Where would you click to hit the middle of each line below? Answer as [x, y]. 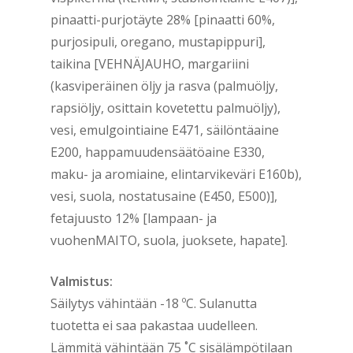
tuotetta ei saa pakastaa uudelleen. [154, 325]
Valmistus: [82, 281]
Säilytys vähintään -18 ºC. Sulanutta [154, 303]
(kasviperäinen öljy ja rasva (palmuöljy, [164, 86]
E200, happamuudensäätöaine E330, [158, 152]
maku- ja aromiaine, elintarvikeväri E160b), [176, 174]
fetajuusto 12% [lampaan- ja [134, 218]
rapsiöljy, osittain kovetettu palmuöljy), [165, 108]
